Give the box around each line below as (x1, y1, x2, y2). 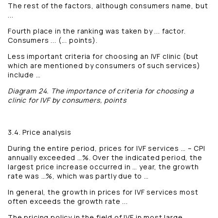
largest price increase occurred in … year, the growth (8, 162, 199, 172)
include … (8, 70, 41, 80)
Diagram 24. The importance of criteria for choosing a (8, 86, 194, 96)
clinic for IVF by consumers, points (8, 95, 127, 105)
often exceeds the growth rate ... (8, 197, 128, 206)
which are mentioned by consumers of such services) (8, 61, 200, 71)
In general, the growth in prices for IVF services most (8, 187, 199, 197)
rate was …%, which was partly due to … (8, 171, 149, 181)
